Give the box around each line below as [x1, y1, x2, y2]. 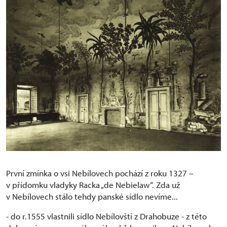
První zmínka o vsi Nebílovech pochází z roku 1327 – [6, 167, 194, 178]
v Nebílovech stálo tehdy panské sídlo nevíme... [6, 191, 178, 202]
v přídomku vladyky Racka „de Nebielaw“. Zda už [6, 179, 180, 190]
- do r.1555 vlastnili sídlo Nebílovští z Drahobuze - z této [6, 210, 207, 221]
